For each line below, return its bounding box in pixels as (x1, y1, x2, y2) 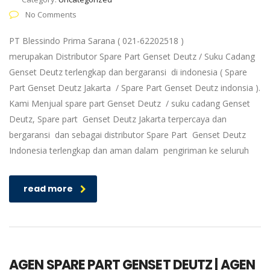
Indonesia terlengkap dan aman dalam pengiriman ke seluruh (9, 145, 249, 156)
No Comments (24, 9, 77, 20)
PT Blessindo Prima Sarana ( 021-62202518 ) (9, 35, 184, 46)
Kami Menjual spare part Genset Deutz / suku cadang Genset (9, 98, 250, 109)
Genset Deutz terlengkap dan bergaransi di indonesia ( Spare (9, 66, 247, 78)
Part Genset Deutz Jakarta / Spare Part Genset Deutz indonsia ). (9, 82, 260, 93)
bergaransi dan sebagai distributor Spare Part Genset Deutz (9, 129, 246, 140)
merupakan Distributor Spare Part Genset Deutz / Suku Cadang (9, 51, 255, 62)
